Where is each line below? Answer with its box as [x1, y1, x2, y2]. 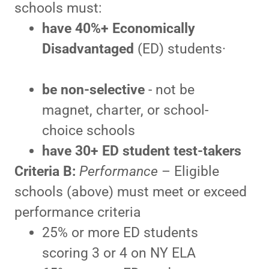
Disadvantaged [41, 41, 134, 58]
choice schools [41, 122, 135, 139]
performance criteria [14, 204, 141, 221]
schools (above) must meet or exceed [14, 184, 247, 201]
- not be [144, 82, 195, 98]
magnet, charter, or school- [41, 102, 208, 119]
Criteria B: [14, 163, 79, 180]
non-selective [60, 82, 145, 98]
